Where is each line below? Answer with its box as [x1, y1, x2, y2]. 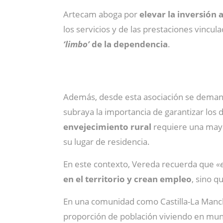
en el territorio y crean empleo [63, 173, 192, 185]
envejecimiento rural [63, 121, 153, 132]
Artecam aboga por [63, 8, 137, 20]
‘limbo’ [63, 38, 92, 50]
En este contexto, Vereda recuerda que [63, 158, 214, 170]
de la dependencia [92, 38, 168, 50]
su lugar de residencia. [63, 136, 150, 147]
